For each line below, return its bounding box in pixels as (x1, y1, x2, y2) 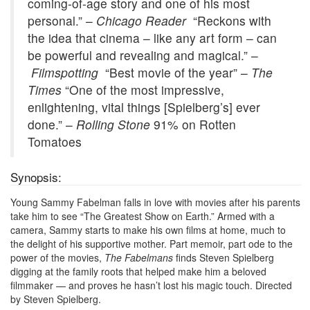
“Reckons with (190, 11, 271, 29)
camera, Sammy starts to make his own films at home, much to (10, 222, 286, 237)
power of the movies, (10, 250, 104, 264)
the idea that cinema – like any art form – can (28, 28, 277, 46)
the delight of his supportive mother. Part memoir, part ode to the (10, 236, 293, 250)
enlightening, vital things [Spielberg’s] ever (28, 98, 260, 116)
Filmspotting (31, 63, 102, 81)
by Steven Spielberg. (10, 291, 101, 306)
